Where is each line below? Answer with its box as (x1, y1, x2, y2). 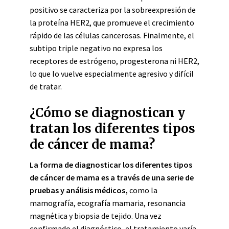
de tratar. (30, 81, 62, 91)
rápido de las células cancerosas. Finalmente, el (30, 30, 194, 40)
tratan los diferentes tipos (30, 121, 195, 136)
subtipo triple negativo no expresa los (30, 43, 163, 53)
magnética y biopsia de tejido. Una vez (30, 211, 162, 221)
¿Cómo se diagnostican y (30, 105, 185, 121)
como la (128, 185, 157, 195)
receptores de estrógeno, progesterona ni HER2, (30, 56, 199, 66)
